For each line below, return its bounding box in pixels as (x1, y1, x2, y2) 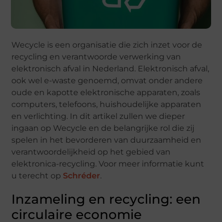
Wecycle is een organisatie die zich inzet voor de (11, 40, 203, 50)
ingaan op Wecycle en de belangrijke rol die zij (11, 123, 195, 133)
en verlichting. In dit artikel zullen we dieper (11, 111, 185, 121)
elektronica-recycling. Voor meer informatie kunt (11, 159, 205, 168)
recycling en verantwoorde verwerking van (11, 52, 181, 61)
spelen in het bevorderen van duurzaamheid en (11, 135, 202, 145)
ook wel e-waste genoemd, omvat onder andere (11, 76, 203, 85)
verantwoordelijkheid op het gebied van (11, 147, 171, 157)
